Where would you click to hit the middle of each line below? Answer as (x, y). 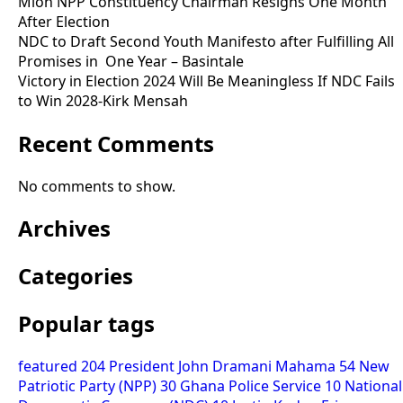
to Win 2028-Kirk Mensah (103, 100)
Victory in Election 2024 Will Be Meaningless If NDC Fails (206, 81)
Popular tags (86, 324)
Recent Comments (116, 143)
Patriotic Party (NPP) (89, 386)
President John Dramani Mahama (224, 367)
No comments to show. (97, 186)
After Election (64, 21)
